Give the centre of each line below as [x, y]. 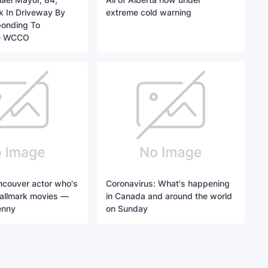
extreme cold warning [149, 13]
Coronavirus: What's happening [168, 184]
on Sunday [127, 209]
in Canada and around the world [169, 196]
